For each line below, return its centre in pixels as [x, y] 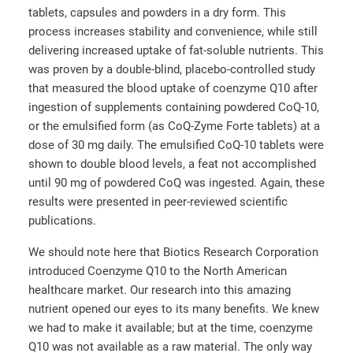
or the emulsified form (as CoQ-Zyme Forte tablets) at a [174, 126]
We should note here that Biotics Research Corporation [173, 252]
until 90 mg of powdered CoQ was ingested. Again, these [176, 183]
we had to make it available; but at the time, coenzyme [171, 327]
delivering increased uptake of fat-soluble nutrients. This [176, 51]
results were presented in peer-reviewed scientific [158, 202]
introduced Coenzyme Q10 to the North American [158, 271]
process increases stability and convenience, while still [173, 32]
